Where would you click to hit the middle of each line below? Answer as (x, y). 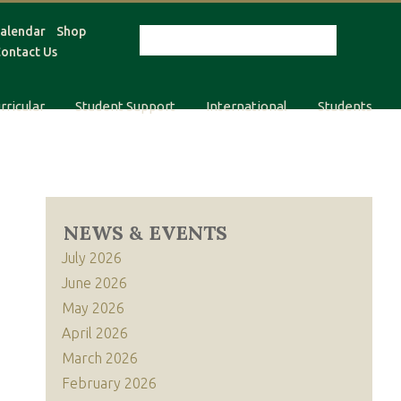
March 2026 (100, 358)
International (247, 106)
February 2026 (109, 383)
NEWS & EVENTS (145, 233)
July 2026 (92, 258)
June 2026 (94, 283)
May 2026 (93, 308)
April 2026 (95, 333)
